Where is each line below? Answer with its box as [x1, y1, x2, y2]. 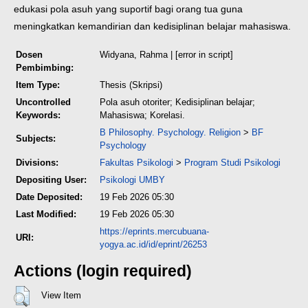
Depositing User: [16, 175, 87, 186]
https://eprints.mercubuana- [100, 226, 209, 237]
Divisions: [16, 157, 58, 168]
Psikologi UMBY [100, 175, 165, 186]
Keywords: [16, 110, 60, 121]
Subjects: [16, 133, 56, 144]
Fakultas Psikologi [100, 157, 173, 168]
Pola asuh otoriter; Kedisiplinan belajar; [100, 97, 255, 108]
